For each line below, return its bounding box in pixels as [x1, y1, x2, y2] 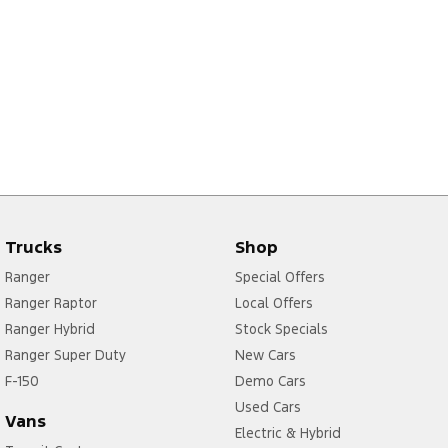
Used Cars [234, 397, 301, 416]
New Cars [234, 345, 296, 364]
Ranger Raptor [5, 293, 97, 312]
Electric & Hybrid [234, 423, 341, 442]
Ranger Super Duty [5, 345, 126, 364]
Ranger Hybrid [5, 319, 95, 338]
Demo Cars [234, 371, 306, 390]
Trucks [5, 235, 62, 258]
